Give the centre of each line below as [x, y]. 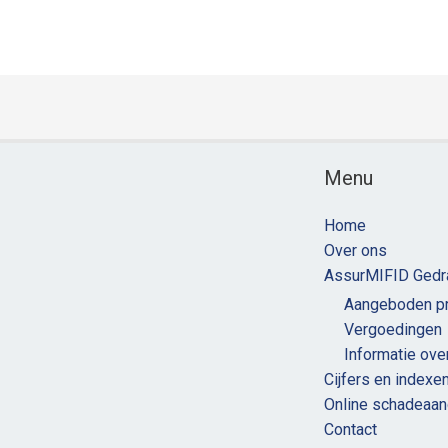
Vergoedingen [393, 329]
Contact [350, 429]
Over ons [355, 250]
